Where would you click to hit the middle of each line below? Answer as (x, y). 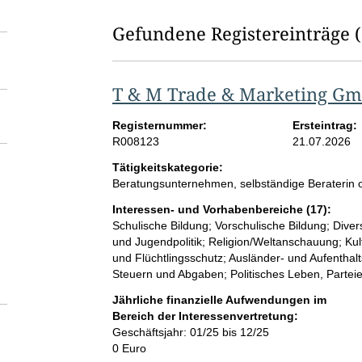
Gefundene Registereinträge (231, 34)
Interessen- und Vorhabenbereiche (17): (221, 210)
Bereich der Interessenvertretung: (205, 316)
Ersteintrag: (325, 126)
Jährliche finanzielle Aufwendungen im (219, 300)
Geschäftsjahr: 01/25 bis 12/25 (190, 333)
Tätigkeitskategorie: (167, 168)
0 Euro (129, 349)
